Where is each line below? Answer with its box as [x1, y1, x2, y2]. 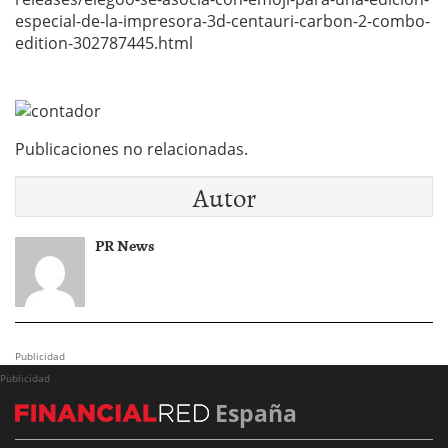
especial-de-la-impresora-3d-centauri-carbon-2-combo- [15, 9, 430, 32]
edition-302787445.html [15, 31, 193, 54]
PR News [95, 232, 155, 257]
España [209, 396, 297, 429]
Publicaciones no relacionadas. [15, 137, 248, 160]
